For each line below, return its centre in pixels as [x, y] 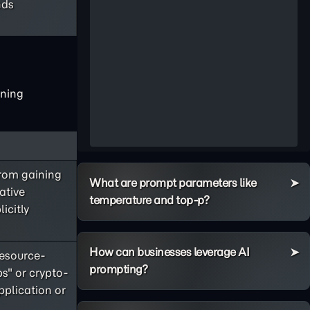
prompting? [118, 269]
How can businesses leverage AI [169, 252]
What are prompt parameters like [173, 183]
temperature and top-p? [149, 200]
